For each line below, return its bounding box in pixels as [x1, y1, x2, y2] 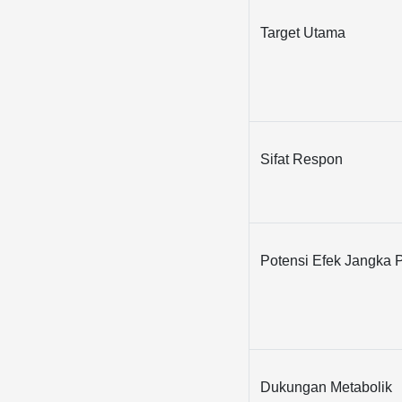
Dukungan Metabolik [260, 379, 393, 395]
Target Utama [260, 24, 346, 40]
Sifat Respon [260, 151, 344, 167]
